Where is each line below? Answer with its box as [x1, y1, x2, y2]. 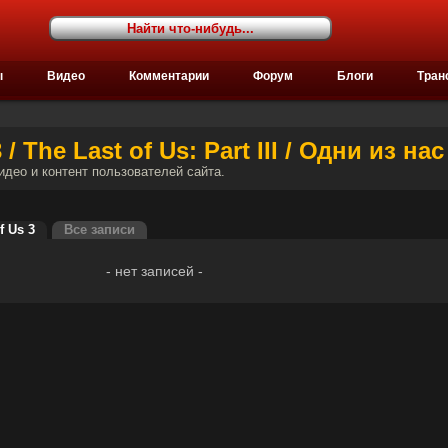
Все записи [64, 223, 135, 237]
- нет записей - [105, 263, 203, 279]
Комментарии [129, 69, 209, 83]
